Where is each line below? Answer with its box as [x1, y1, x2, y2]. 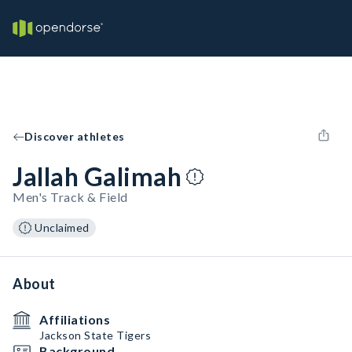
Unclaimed [35, 221, 90, 234]
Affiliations [39, 312, 110, 327]
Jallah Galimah [13, 161, 181, 192]
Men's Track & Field [13, 189, 128, 204]
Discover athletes [24, 130, 125, 143]
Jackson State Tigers [39, 328, 151, 342]
